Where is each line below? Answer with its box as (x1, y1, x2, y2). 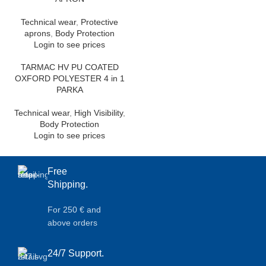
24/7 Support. (47, 248, 104, 258)
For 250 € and (47, 205, 101, 214)
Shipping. (47, 179, 88, 189)
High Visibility (74, 108, 123, 118)
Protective (81, 17, 118, 27)
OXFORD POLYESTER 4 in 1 (14, 74, 125, 83)
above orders (47, 218, 97, 227)
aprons (24, 28, 50, 38)
